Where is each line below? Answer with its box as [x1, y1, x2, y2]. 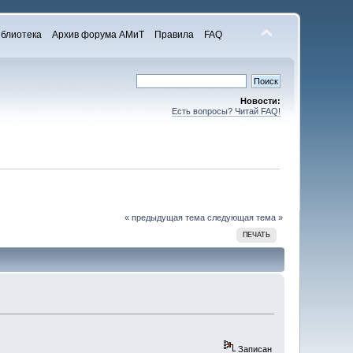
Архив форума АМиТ [52, 29, 144, 40]
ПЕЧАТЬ [243, 230, 271, 239]
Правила [154, 29, 194, 40]
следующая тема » [206, 212, 283, 222]
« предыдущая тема [124, 212, 205, 222]
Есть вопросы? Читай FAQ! [171, 106, 281, 116]
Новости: [240, 96, 281, 106]
